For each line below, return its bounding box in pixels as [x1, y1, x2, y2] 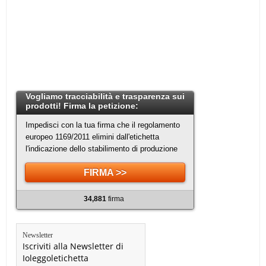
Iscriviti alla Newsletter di [23, 240, 124, 252]
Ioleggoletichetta [23, 252, 89, 264]
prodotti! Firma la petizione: [26, 101, 139, 110]
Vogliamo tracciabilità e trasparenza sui [26, 91, 185, 101]
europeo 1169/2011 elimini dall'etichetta [26, 132, 160, 141]
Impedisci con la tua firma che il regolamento [26, 120, 180, 129]
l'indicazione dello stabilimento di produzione [26, 144, 178, 153]
